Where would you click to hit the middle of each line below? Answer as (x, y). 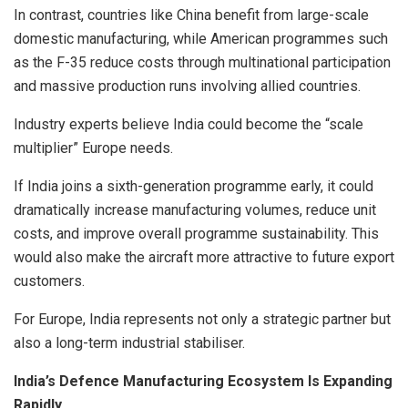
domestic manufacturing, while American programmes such (201, 38)
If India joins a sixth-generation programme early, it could (194, 186)
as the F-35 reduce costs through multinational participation (202, 62)
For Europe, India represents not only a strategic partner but (202, 319)
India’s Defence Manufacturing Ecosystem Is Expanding (203, 381)
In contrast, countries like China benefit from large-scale (191, 15)
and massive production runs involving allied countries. (187, 86)
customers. (49, 280)
